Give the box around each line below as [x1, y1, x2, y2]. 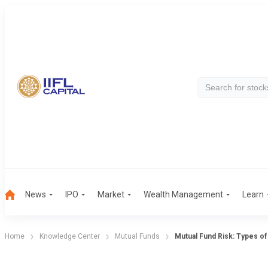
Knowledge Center [39, 232, 100, 240]
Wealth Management [144, 189, 223, 199]
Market [98, 189, 124, 199]
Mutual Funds [115, 232, 160, 240]
